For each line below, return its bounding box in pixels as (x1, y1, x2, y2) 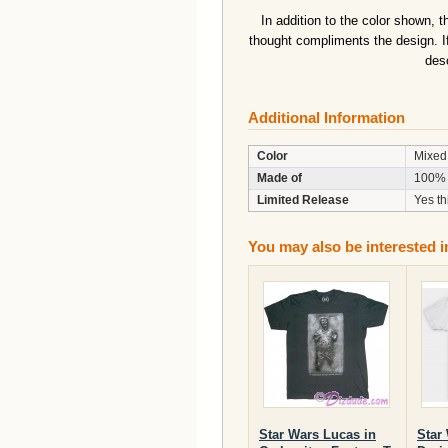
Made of (257, 171, 302, 185)
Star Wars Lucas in (259, 427, 376, 442)
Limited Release (257, 193, 349, 207)
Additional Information (248, 109, 405, 126)
